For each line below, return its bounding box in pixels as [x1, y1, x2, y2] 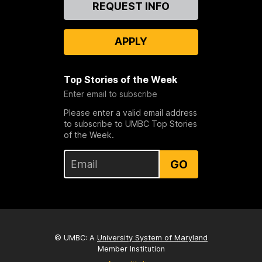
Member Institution [97, 244, 165, 253]
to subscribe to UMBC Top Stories [63, 119, 197, 129]
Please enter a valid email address [63, 108, 197, 118]
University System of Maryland [97, 233, 208, 242]
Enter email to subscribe [63, 89, 157, 99]
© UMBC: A [54, 233, 97, 242]
